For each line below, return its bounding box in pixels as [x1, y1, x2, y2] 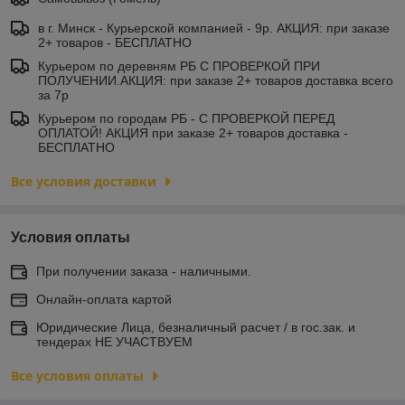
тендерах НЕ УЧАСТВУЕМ [36, 334, 193, 349]
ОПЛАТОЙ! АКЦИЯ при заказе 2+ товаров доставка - [38, 125, 348, 140]
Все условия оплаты [11, 366, 144, 384]
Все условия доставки [11, 172, 156, 190]
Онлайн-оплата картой [36, 291, 172, 306]
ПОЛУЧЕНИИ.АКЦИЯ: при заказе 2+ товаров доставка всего [38, 72, 393, 88]
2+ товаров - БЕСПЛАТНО [38, 34, 192, 50]
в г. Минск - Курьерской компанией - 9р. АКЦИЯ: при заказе [38, 20, 390, 35]
